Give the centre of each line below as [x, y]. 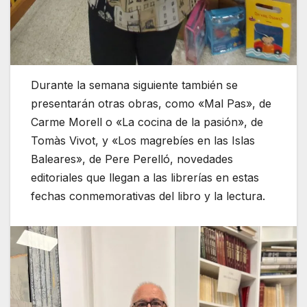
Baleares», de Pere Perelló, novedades [132, 159]
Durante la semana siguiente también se [134, 85]
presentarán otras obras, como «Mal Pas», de [151, 103]
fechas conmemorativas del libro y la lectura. [148, 196]
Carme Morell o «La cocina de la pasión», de [147, 122]
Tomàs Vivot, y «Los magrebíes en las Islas [143, 140]
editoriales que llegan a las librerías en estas [145, 177]
